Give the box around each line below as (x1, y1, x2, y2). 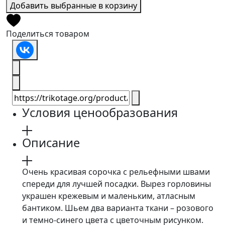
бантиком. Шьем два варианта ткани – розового (22, 202, 213, 213)
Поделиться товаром (6, 28, 89, 39)
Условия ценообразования (22, 104, 178, 121)
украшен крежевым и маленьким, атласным (22, 190, 195, 201)
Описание (22, 135, 80, 151)
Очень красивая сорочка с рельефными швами (22, 166, 210, 177)
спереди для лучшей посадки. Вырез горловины (22, 178, 211, 189)
